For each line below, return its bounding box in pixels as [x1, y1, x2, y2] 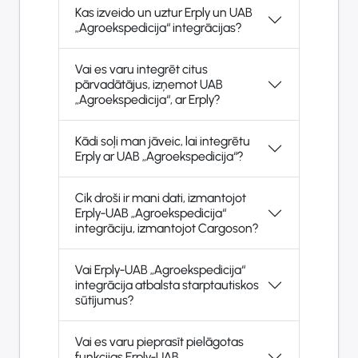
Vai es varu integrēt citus [75, 62, 208, 78]
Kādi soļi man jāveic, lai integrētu [75, 133, 250, 149]
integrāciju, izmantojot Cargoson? [75, 221, 258, 237]
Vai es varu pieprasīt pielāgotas [75, 334, 244, 350]
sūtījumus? [75, 292, 133, 308]
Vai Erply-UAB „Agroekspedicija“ [75, 262, 245, 278]
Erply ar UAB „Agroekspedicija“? [75, 149, 243, 165]
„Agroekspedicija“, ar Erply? [75, 92, 220, 108]
